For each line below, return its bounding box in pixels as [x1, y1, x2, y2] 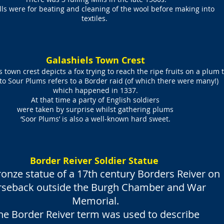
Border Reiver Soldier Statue [30, 154, 161, 167]
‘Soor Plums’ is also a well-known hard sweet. [20, 114, 170, 123]
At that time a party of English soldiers [31, 95, 159, 104]
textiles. [81, 13, 109, 23]
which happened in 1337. [52, 85, 138, 95]
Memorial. [72, 194, 119, 207]
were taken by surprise [17, 104, 96, 114]
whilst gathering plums [96, 104, 173, 114]
